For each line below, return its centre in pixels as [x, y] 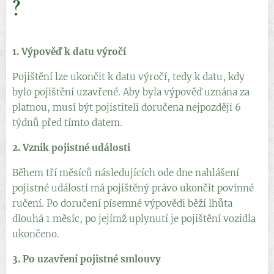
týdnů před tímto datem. [67, 122]
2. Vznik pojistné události [71, 147]
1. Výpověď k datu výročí [69, 51]
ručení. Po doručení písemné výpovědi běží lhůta [122, 203]
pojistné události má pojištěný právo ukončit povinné [133, 188]
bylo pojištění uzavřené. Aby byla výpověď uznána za [131, 92]
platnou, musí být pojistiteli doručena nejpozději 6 [127, 107]
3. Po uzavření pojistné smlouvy [87, 259]
